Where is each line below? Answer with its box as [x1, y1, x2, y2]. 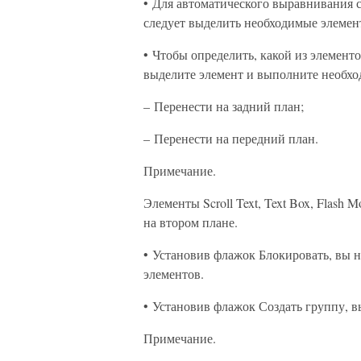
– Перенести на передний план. [143, 130, 318, 147]
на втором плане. [143, 214, 238, 230]
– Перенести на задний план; [143, 98, 304, 114]
